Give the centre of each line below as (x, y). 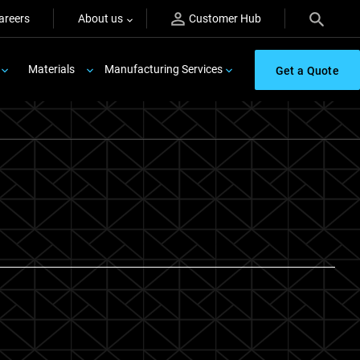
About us (100, 18)
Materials (51, 69)
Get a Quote (307, 70)
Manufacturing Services (163, 69)
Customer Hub (225, 18)
